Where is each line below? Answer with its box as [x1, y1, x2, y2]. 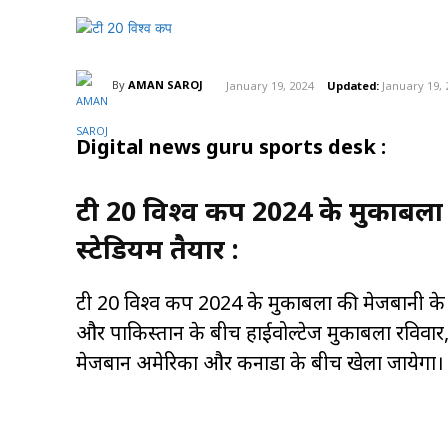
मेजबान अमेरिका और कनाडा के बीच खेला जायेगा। [76, 349, 444, 377]
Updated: [327, 77, 379, 93]
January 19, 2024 [226, 77, 313, 93]
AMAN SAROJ [128, 77, 203, 93]
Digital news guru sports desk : [76, 133, 386, 161]
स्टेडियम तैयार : [76, 230, 239, 268]
